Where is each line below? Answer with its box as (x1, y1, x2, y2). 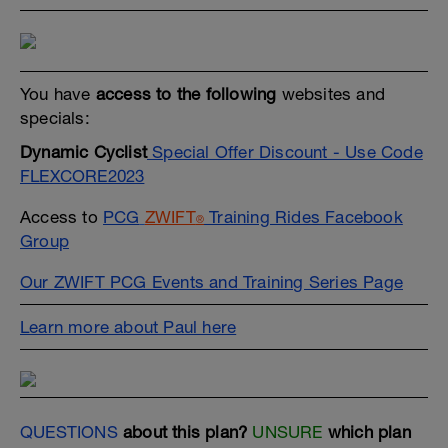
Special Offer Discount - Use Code (147, 142, 423, 162)
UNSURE (252, 422, 323, 442)
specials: (20, 108, 90, 128)
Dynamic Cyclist (20, 142, 147, 162)
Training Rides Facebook (204, 207, 403, 227)
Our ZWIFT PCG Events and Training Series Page (20, 272, 403, 292)
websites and (276, 84, 386, 104)
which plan (322, 422, 411, 442)
